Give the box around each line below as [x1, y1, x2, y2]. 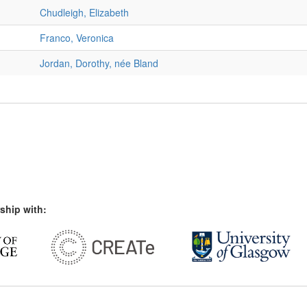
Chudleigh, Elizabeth [39, 5, 129, 19]
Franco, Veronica [39, 31, 114, 45]
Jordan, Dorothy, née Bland [39, 56, 158, 70]
